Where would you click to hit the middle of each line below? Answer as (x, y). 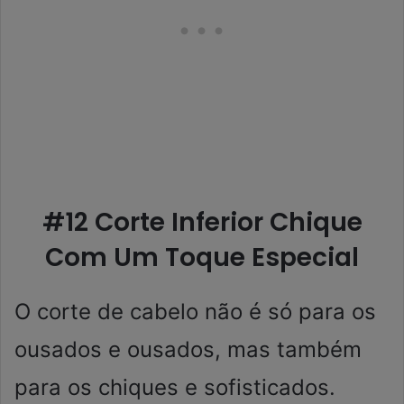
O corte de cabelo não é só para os (195, 312)
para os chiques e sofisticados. (175, 387)
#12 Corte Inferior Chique (202, 222)
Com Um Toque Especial (202, 257)
